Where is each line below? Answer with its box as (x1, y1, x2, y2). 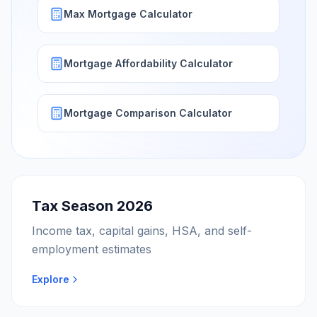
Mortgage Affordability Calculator (64, 57, 233, 69)
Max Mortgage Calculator (64, 8, 192, 20)
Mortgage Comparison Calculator (64, 107, 232, 119)
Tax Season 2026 (32, 197, 153, 214)
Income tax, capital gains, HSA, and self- (32, 224, 252, 238)
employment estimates (32, 242, 151, 256)
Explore (32, 273, 69, 285)
